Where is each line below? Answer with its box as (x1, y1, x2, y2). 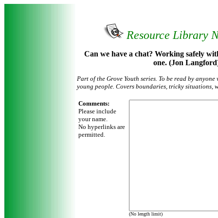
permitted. (78, 131, 105, 138)
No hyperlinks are (78, 123, 125, 130)
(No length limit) (129, 211, 163, 217)
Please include (78, 108, 116, 115)
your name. (78, 115, 108, 123)
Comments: (78, 100, 109, 107)
